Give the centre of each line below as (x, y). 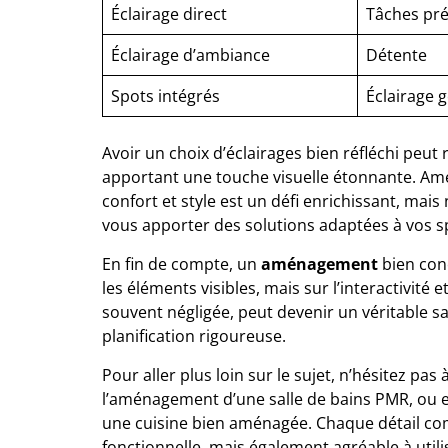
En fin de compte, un (181, 263)
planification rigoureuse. (194, 335)
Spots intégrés (165, 95)
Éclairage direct (169, 13)
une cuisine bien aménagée (205, 422)
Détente (396, 54)
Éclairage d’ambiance (190, 54)
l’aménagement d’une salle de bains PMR (255, 398)
